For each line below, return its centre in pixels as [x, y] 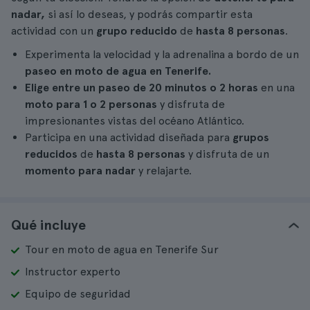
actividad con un [54, 31]
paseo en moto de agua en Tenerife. [118, 71]
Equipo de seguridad [78, 294]
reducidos [51, 154]
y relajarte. [165, 171]
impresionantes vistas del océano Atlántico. [135, 121]
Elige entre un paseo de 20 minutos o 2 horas [142, 88]
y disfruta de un [227, 154]
